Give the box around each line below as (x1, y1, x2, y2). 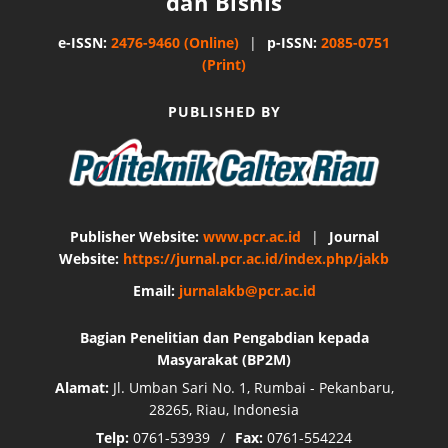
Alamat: (54, 377, 109, 397)
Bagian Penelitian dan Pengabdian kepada (79, 327, 369, 347)
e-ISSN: (58, 32, 107, 52)
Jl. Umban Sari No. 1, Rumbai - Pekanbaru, (108, 377, 394, 397)
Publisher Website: (69, 226, 199, 246)
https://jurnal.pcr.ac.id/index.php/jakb (123, 248, 389, 268)
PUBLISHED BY (167, 101, 281, 121)
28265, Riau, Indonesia (149, 399, 299, 419)
